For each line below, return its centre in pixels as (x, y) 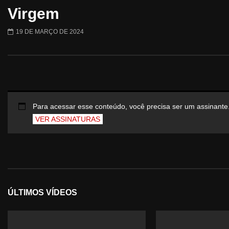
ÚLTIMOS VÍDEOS (42, 193)
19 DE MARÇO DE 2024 (50, 32)
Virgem (33, 14)
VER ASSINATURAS (68, 119)
